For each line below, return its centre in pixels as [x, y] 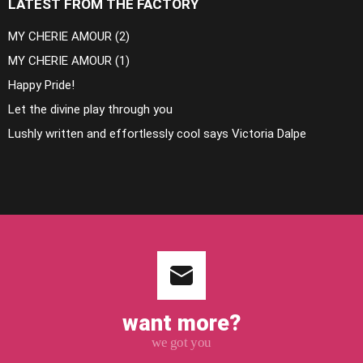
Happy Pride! [41, 85]
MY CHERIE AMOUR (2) [69, 37]
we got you [181, 343]
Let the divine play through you [90, 110]
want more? [181, 324]
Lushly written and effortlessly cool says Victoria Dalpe [157, 134]
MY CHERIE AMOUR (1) [69, 61]
